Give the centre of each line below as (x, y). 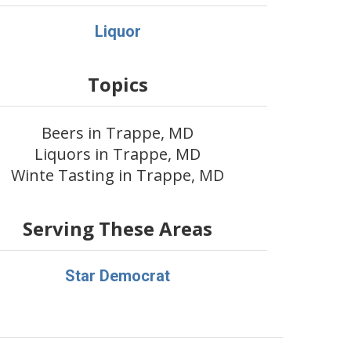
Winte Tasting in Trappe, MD (118, 175)
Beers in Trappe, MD (118, 133)
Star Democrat (118, 276)
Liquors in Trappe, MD (118, 154)
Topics (118, 84)
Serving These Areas (118, 228)
